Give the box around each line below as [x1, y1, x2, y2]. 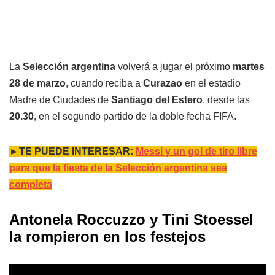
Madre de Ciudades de [9, 94, 109, 105]
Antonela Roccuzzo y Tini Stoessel [9, 211, 254, 228]
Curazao [143, 77, 182, 88]
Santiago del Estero [109, 94, 203, 105]
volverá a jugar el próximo [115, 61, 233, 72]
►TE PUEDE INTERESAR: [9, 145, 136, 157]
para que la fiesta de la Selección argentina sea [9, 162, 227, 173]
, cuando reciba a [66, 77, 143, 88]
